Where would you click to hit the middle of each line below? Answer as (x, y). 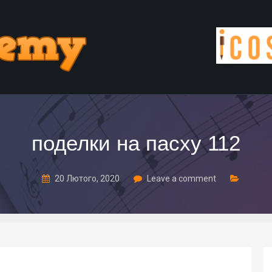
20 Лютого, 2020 (87, 178)
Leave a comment (182, 178)
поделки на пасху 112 (136, 143)
